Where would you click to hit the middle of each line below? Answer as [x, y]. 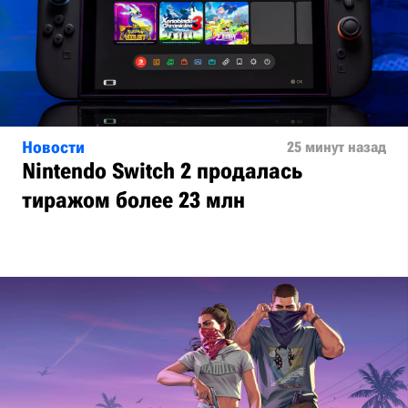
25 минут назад [337, 147]
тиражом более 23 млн [133, 200]
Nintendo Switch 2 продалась [162, 171]
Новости [53, 147]
